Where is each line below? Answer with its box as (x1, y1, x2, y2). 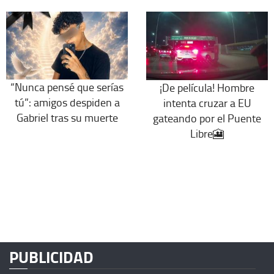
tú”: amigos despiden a (14, 95, 120, 110)
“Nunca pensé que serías (10, 80, 124, 95)
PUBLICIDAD (9, 245, 94, 268)
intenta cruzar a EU (163, 95, 251, 110)
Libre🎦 (190, 125, 224, 141)
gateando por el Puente (153, 110, 261, 125)
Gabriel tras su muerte (16, 110, 118, 125)
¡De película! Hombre (160, 80, 254, 95)
